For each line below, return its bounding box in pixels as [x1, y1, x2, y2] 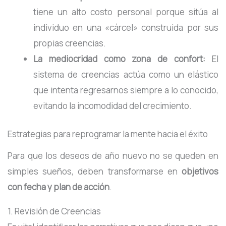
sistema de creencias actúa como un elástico [33, 68, 218, 80]
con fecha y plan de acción [8, 181, 109, 193]
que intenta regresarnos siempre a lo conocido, [33, 84, 218, 96]
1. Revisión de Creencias [8, 205, 101, 217]
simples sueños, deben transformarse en [8, 165, 182, 177]
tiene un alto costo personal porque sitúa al [33, 6, 218, 18]
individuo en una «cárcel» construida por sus [33, 21, 218, 33]
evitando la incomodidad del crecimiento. [33, 99, 192, 111]
